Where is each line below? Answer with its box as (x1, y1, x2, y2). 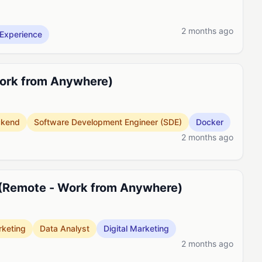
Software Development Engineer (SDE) (34, 117, 182, 127)
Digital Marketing (104, 223, 169, 233)
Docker (196, 117, 223, 127)
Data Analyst (40, 223, 89, 233)
